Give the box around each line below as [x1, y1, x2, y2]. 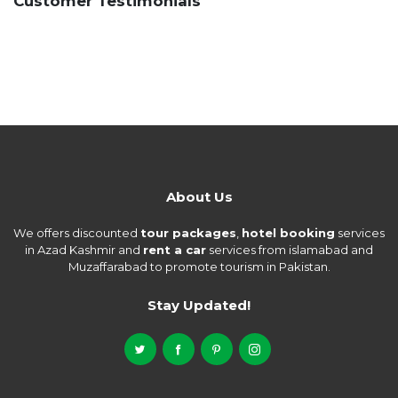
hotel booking [242, 226, 335, 241]
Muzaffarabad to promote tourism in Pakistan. [68, 259, 330, 275]
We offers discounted [13, 226, 140, 241]
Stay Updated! [147, 296, 251, 314]
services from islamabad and [206, 243, 373, 258]
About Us [165, 188, 233, 206]
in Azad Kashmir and [25, 243, 143, 258]
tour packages [140, 226, 236, 241]
